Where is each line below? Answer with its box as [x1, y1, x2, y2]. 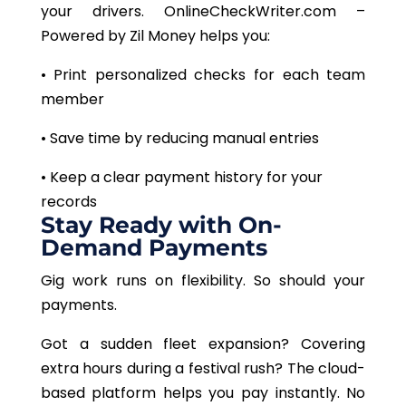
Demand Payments [40, 234, 267, 262]
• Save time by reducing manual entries [40, 128, 323, 150]
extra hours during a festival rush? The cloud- [40, 358, 366, 380]
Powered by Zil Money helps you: [40, 25, 274, 47]
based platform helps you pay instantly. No [40, 382, 366, 404]
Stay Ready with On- [40, 211, 282, 239]
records [40, 191, 101, 213]
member [40, 89, 108, 111]
